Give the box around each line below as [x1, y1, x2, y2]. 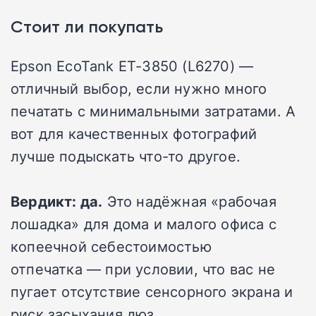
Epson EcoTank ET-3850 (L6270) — [11, 56, 254, 76]
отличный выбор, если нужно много [11, 78, 267, 99]
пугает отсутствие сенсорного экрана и [11, 281, 293, 302]
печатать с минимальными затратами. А [11, 101, 296, 121]
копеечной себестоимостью [11, 236, 212, 257]
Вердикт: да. [11, 191, 103, 212]
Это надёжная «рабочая [102, 191, 276, 212]
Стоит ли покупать [11, 16, 163, 37]
